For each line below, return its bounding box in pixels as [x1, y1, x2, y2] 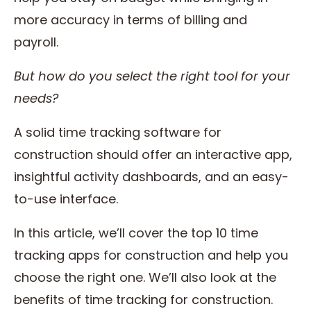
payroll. [14, 33, 62, 51]
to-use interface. [14, 190, 121, 208]
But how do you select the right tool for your [14, 67, 290, 85]
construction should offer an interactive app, [14, 146, 292, 163]
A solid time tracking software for [14, 124, 221, 141]
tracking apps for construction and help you [14, 246, 288, 264]
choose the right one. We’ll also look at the [14, 269, 276, 286]
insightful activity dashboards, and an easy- [14, 168, 289, 185]
